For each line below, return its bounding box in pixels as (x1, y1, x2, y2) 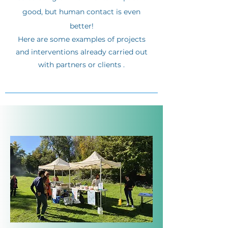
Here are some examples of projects (17, 35, 146, 44)
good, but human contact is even (22, 7, 140, 16)
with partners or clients (38, 60, 121, 69)
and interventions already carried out (15, 47, 148, 56)
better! (69, 21, 94, 31)
